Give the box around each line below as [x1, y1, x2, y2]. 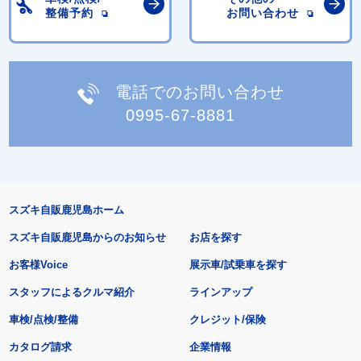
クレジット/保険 [189, 313, 267, 326]
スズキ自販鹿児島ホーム [8, 203, 124, 216]
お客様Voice [8, 258, 68, 271]
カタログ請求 [8, 340, 72, 353]
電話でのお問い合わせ [114, 83, 284, 102]
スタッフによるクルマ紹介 [8, 285, 135, 298]
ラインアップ [189, 285, 253, 298]
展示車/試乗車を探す [189, 258, 288, 271]
